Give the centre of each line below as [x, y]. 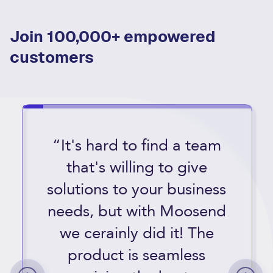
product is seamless [136, 255]
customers [52, 57]
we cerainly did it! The [136, 233]
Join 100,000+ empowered [113, 37]
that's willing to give [136, 168]
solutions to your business [136, 190]
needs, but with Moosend [136, 211]
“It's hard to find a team [136, 146]
